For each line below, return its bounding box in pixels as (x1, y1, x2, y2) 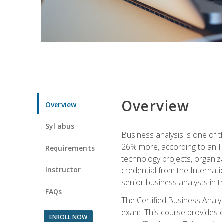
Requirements (45, 143, 95, 153)
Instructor (45, 165, 81, 174)
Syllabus (45, 121, 75, 131)
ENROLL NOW (49, 212, 87, 221)
